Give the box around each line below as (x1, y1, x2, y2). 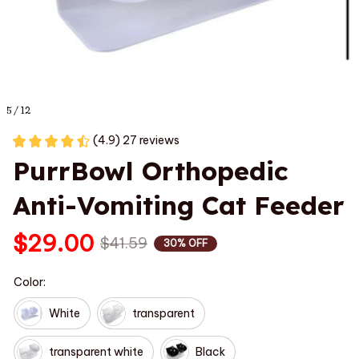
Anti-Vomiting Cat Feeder (13, 189, 345, 221)
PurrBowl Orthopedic (13, 155, 288, 187)
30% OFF (163, 236, 208, 249)
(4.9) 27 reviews (93, 133, 179, 147)
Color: (14, 275, 46, 289)
